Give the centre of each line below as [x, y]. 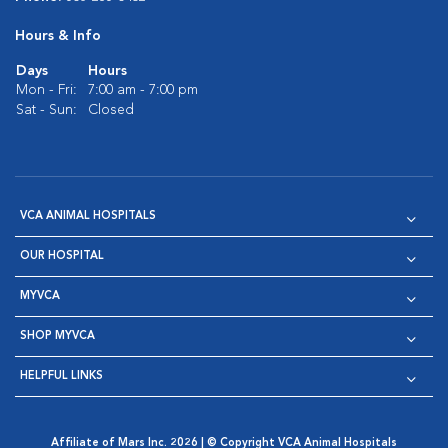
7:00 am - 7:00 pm [143, 90]
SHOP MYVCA [57, 336]
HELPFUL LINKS [61, 376]
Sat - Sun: [46, 110]
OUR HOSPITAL [62, 256]
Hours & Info [58, 36]
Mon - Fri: [46, 90]
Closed [111, 110]
